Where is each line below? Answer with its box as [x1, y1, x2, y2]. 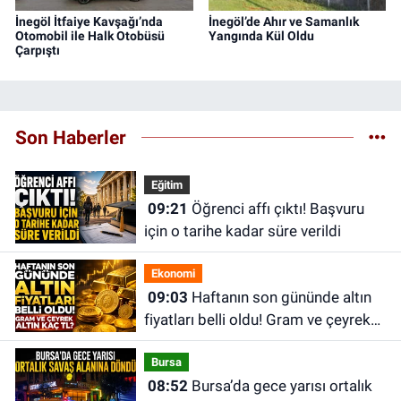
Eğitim [150, 177, 183, 192]
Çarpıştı [15, 43, 60, 58]
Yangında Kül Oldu [208, 29, 314, 44]
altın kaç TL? [143, 333, 228, 352]
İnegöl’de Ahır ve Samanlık [208, 14, 359, 30]
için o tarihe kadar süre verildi [143, 222, 341, 241]
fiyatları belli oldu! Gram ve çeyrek [143, 311, 371, 329]
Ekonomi [150, 266, 195, 280]
